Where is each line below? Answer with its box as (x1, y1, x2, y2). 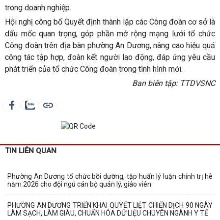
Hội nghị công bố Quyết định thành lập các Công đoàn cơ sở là (5, 17, 215, 27)
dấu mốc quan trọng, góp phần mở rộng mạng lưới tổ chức (5, 28, 215, 38)
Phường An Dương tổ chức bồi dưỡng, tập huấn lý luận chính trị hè (7, 172, 213, 181)
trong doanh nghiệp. (5, 2, 71, 12)
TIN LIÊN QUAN (5, 146, 56, 156)
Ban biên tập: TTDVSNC (132, 78, 215, 88)
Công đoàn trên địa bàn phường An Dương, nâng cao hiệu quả (5, 40, 215, 50)
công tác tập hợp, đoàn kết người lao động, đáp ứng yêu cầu (5, 52, 215, 62)
